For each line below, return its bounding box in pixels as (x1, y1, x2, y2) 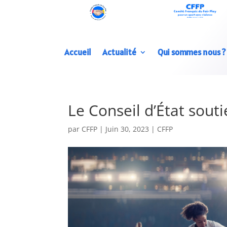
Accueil (64, 47, 91, 58)
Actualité (102, 47, 136, 58)
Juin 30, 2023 (105, 124, 149, 134)
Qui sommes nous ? (157, 47, 225, 58)
